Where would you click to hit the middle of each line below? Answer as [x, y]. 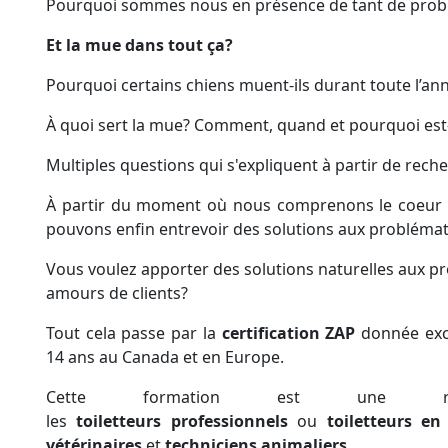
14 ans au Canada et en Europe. [165, 357]
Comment [231, 125]
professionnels [229, 421]
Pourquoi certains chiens [142, 85]
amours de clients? [117, 293]
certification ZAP [288, 333]
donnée [387, 333]
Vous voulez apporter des [145, 269]
